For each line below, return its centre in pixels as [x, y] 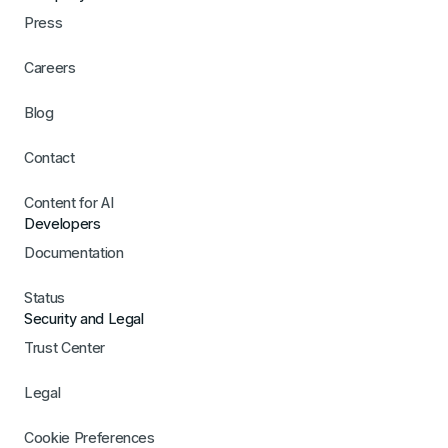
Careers [50, 68]
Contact [49, 158]
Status [44, 298]
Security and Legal [84, 319]
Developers [62, 224]
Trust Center [64, 348]
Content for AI [69, 203]
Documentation [74, 253]
